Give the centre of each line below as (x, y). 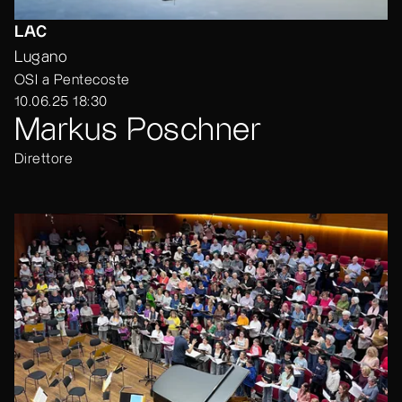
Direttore (44, 159)
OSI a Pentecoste (72, 80)
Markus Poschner (138, 130)
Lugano (41, 57)
